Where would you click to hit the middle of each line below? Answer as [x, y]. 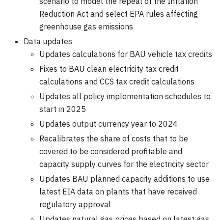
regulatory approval [75, 204]
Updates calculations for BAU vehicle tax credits [126, 54]
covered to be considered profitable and [111, 151]
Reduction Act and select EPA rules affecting [119, 14]
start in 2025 [63, 109]
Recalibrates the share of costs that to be [114, 138]
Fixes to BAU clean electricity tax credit [109, 69]
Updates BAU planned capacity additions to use [124, 179]
